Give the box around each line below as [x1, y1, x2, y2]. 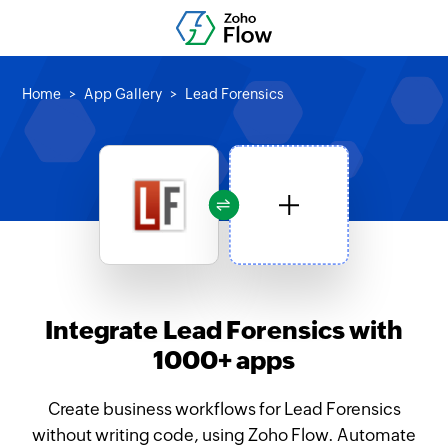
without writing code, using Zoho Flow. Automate [32, 425, 416, 445]
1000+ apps [153, 346, 295, 374]
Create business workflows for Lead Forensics [47, 399, 401, 419]
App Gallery [84, 86, 163, 102]
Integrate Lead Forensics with [44, 316, 404, 344]
